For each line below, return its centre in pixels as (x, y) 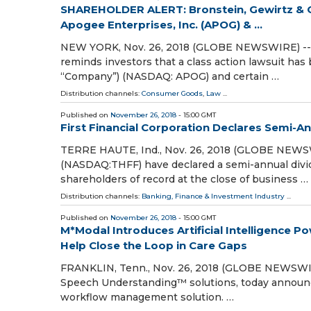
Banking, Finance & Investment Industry (213, 196)
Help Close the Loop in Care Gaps (154, 245)
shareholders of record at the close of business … (184, 179)
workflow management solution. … (147, 297)
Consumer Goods (172, 93)
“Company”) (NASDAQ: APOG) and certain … (170, 76)
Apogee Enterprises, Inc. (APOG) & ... (161, 24)
